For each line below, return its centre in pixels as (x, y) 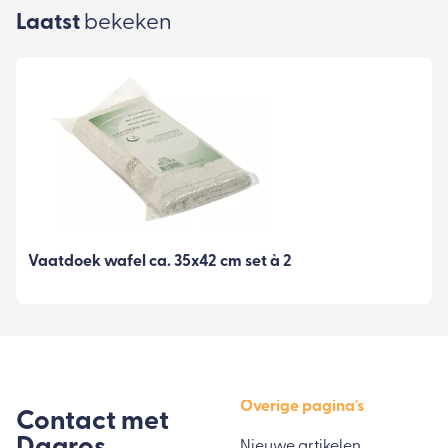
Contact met (92, 422)
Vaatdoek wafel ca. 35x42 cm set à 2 (160, 262)
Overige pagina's (302, 406)
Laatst (50, 23)
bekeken (128, 23)
